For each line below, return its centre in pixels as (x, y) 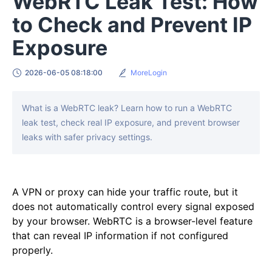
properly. (32, 250)
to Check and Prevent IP (132, 24)
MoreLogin (149, 72)
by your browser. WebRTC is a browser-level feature (132, 221)
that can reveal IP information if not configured (120, 235)
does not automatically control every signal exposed (133, 206)
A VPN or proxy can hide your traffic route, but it (125, 192)
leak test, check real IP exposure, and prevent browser (131, 122)
